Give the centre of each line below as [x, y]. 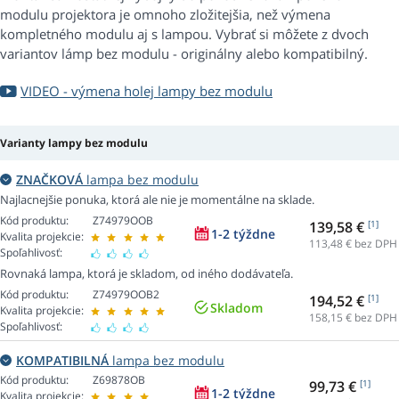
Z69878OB [119, 380]
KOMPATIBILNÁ [62, 361]
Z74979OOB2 [126, 295]
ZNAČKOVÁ [49, 180]
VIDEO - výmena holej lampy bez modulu [147, 91]
